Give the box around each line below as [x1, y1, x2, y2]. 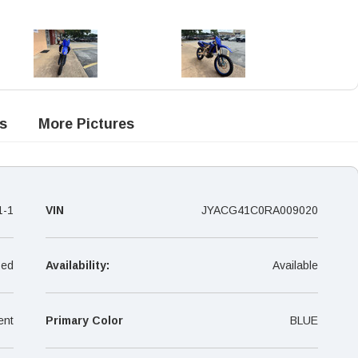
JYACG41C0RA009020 [201, 203, 318, 217]
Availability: [45, 258, 109, 272]
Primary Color [45, 313, 123, 327]
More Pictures [38, 115, 134, 132]
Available [272, 258, 318, 272]
